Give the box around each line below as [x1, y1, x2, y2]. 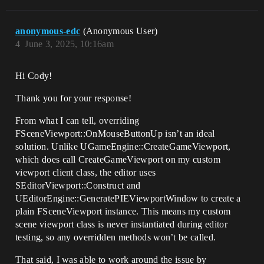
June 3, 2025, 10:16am [25, 39, 114, 49]
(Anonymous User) [82, 26, 158, 36]
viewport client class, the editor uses [15, 167, 156, 177]
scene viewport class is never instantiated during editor [15, 219, 227, 229]
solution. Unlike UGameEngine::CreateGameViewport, [15, 141, 231, 151]
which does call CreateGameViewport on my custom [15, 154, 221, 164]
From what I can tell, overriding [15, 115, 140, 126]
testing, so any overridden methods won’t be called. [15, 232, 216, 242]
